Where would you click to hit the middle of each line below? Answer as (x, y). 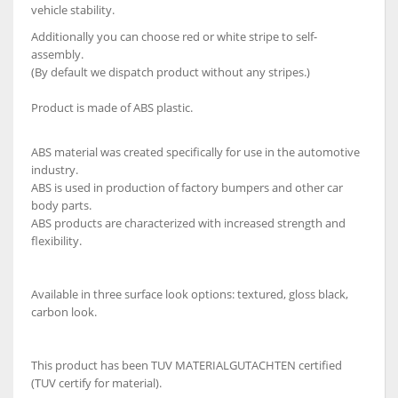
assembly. (57, 54)
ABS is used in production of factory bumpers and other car (187, 187)
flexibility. (56, 241)
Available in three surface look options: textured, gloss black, (190, 294)
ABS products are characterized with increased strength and (188, 223)
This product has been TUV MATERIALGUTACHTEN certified (187, 365)
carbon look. (64, 312)
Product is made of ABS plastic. (112, 107)
